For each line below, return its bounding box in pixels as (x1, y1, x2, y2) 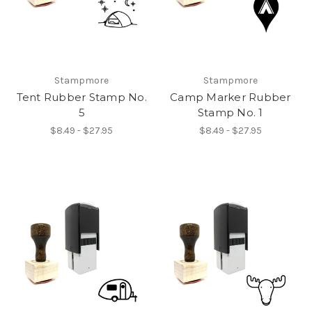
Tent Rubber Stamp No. (16, 90, 147, 104)
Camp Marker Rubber (170, 90, 291, 104)
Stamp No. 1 (197, 105, 263, 119)
